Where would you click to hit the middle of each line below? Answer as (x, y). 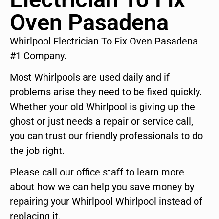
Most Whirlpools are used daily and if (90, 77)
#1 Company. (38, 55)
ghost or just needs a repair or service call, (101, 121)
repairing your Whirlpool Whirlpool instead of (106, 202)
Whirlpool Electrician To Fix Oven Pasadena (104, 41)
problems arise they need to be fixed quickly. (106, 92)
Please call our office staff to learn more (97, 172)
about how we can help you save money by (102, 187)
